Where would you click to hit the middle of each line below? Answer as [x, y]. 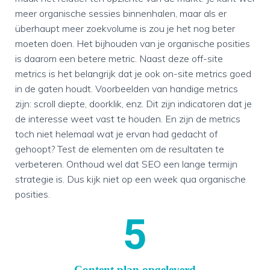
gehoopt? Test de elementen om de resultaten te [120, 149]
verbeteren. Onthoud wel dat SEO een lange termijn [126, 164]
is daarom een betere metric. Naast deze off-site [119, 58]
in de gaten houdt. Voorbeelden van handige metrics [127, 89]
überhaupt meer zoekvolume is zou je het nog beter [125, 28]
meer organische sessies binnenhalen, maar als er [121, 13]
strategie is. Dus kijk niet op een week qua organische [130, 179]
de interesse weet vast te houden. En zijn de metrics [128, 119]
